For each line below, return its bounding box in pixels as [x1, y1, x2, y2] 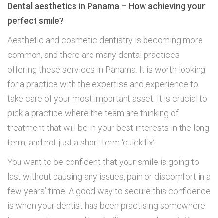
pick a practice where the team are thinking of [7, 108, 179, 119]
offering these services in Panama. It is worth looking [7, 64, 205, 75]
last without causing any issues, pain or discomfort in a [7, 171, 211, 182]
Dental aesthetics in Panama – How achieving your [7, 1, 205, 12]
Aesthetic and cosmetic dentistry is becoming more [7, 35, 203, 46]
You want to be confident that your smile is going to [7, 157, 199, 167]
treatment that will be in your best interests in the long [7, 123, 209, 133]
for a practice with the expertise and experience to [7, 79, 198, 90]
